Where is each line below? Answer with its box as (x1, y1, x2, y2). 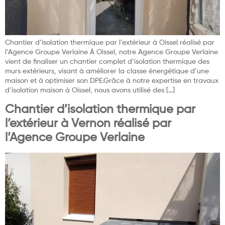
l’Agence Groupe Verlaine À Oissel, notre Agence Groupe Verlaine (5, 48, 218, 56)
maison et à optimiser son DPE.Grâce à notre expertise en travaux (5, 77, 218, 84)
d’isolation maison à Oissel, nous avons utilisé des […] (5, 86, 175, 94)
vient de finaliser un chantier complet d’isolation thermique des (5, 58, 209, 65)
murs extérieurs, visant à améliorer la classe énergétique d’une (5, 67, 209, 75)
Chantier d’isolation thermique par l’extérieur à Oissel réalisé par (5, 39, 214, 46)
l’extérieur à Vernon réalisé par (5, 117, 171, 130)
